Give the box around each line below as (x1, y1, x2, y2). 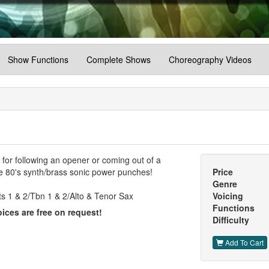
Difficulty (212, 214, 249, 226)
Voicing (212, 190, 243, 202)
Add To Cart (223, 237, 264, 247)
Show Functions (8, 53, 68, 66)
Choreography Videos (169, 53, 252, 66)
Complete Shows (86, 53, 151, 66)
